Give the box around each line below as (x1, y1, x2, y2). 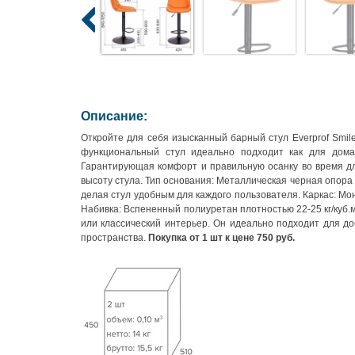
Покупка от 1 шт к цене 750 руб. (148, 232, 297, 243)
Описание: (81, 109, 147, 123)
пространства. (81, 232, 148, 243)
